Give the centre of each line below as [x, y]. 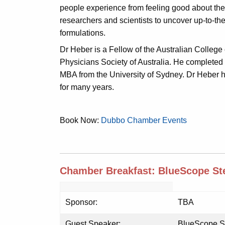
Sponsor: [81, 202]
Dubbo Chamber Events [144, 120]
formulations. [83, 33]
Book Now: [80, 120]
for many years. [87, 87]
